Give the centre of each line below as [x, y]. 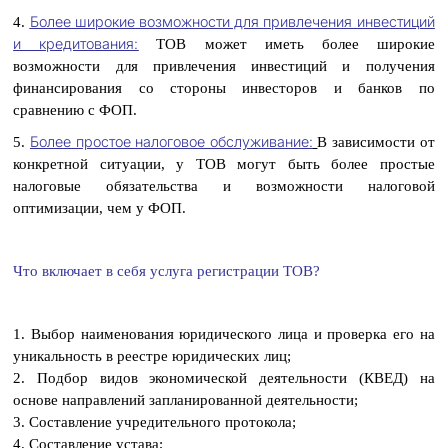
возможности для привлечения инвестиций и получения [224, 66]
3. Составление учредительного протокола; [155, 422]
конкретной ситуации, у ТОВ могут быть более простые [224, 164]
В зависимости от [376, 142]
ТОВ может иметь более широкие [286, 44]
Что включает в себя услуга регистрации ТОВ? [167, 271]
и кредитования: [76, 43]
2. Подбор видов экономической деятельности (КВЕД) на [224, 378]
